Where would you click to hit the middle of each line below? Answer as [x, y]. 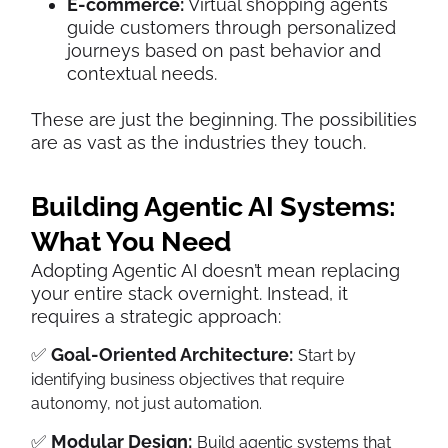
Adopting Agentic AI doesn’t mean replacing [215, 270]
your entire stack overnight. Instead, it [189, 293]
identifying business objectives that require [187, 379]
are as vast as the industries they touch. [198, 142]
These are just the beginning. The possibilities [224, 119]
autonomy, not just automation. [146, 403]
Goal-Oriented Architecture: [172, 354]
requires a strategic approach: [156, 316]
